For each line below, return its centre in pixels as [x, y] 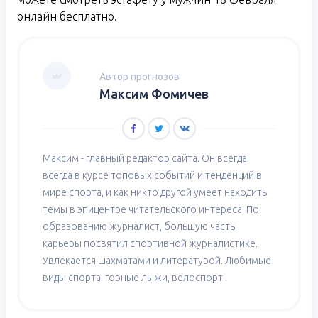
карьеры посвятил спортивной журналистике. [150, 244]
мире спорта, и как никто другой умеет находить [155, 193]
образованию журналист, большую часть [139, 227]
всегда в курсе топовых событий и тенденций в [152, 176]
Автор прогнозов [139, 77]
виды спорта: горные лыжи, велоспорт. [134, 278]
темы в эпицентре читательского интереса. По [151, 210]
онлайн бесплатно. [67, 17]
